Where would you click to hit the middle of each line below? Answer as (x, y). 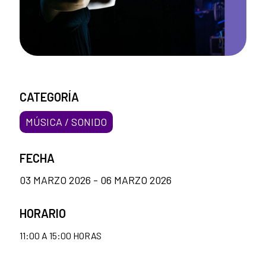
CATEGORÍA (49, 97)
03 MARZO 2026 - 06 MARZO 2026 (96, 180)
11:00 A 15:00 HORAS (61, 236)
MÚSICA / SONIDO (66, 122)
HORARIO (43, 213)
